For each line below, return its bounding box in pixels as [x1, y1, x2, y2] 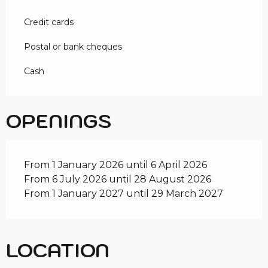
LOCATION [6, 237, 109, 263]
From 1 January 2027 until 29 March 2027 [24, 188, 223, 200]
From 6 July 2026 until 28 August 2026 [24, 173, 211, 185]
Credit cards [24, 17, 74, 28]
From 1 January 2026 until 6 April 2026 [24, 159, 207, 171]
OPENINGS [6, 108, 111, 134]
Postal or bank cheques [24, 41, 122, 53]
